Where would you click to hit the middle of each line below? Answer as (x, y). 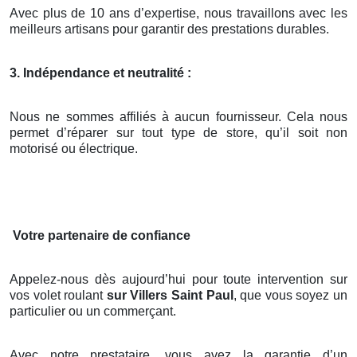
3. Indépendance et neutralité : (100, 73)
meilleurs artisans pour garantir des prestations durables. (169, 29)
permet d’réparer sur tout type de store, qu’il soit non (178, 133)
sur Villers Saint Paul (170, 296)
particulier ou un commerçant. (93, 312)
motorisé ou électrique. (74, 149)
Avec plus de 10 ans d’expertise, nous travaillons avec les (178, 14)
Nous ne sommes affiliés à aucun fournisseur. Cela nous (178, 117)
